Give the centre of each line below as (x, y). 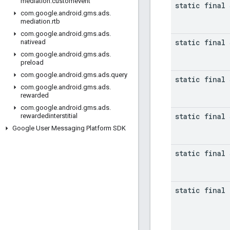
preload (32, 62)
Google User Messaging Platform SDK (69, 128)
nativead (33, 42)
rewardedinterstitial (49, 116)
